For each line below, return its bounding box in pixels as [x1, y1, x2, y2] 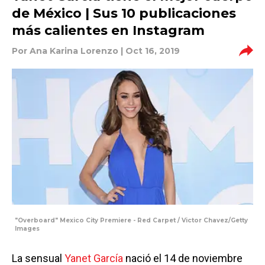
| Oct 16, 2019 [118, 46, 180, 56]
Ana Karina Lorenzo [30, 46, 118, 56]
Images [15, 224, 40, 232]
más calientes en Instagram [12, 22, 205, 38]
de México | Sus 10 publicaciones [12, 5, 236, 21]
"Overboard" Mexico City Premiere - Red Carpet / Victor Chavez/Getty [15, 216, 248, 224]
